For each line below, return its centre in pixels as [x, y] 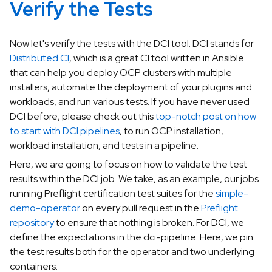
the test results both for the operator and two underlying [132, 251]
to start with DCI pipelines [65, 131]
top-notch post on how [206, 117]
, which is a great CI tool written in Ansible [157, 58]
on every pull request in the [141, 208]
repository [32, 222]
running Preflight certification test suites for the [113, 193]
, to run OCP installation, [172, 131]
